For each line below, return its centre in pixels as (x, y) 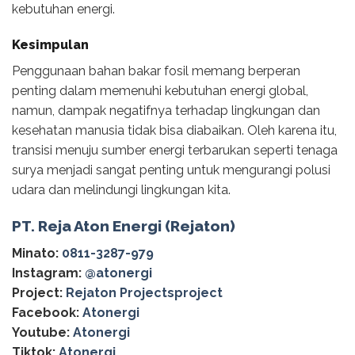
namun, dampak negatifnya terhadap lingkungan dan (166, 111)
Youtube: (41, 332)
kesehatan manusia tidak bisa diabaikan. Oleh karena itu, (174, 131)
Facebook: (46, 312)
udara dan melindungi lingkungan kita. (121, 190)
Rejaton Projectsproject (144, 292)
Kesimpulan (50, 45)
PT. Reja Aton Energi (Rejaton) (124, 226)
